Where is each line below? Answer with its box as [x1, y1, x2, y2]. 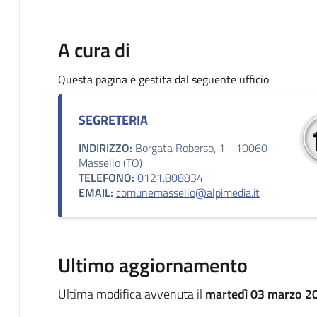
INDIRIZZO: [78, 139, 132, 156]
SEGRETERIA [78, 110, 148, 129]
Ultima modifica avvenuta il [57, 284, 205, 304]
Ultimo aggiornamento [57, 249, 248, 280]
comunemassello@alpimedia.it [115, 183, 260, 201]
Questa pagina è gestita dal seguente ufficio [57, 70, 269, 88]
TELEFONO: [78, 168, 134, 186]
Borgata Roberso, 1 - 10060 [132, 139, 267, 156]
